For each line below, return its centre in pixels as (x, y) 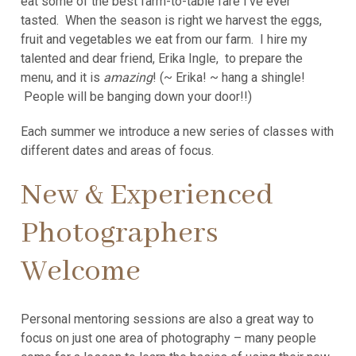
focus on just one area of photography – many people (169, 338)
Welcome (81, 271)
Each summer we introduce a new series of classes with (178, 131)
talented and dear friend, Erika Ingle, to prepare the (162, 58)
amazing (128, 77)
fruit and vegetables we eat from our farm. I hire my (164, 39)
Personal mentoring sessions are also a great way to (168, 319)
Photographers (120, 233)
